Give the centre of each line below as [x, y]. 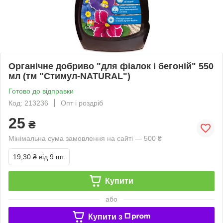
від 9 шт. [52, 157]
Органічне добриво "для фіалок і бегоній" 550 [111, 66]
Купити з [105, 217]
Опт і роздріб [82, 103]
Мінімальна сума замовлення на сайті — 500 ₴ [85, 138]
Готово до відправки [41, 91]
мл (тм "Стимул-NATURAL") [69, 76]
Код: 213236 [28, 103]
